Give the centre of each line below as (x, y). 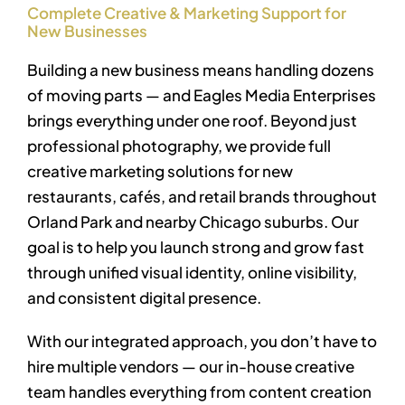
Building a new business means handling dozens (201, 69)
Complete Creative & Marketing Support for (187, 13)
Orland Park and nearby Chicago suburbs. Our (193, 221)
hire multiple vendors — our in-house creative (191, 366)
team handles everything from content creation (199, 391)
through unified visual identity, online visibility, (192, 272)
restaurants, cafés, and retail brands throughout (202, 196)
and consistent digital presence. (144, 297)
